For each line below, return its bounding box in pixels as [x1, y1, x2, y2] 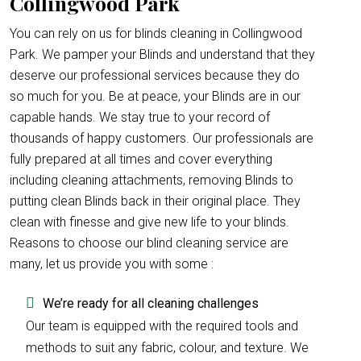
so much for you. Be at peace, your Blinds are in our [10, 89, 301, 104]
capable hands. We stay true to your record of [10, 110, 270, 125]
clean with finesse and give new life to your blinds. [10, 214, 289, 230]
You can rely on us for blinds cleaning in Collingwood [10, 26, 302, 41]
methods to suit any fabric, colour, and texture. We [26, 340, 309, 355]
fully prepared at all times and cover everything [10, 151, 272, 167]
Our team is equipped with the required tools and [26, 318, 298, 334]
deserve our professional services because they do [10, 68, 300, 83]
